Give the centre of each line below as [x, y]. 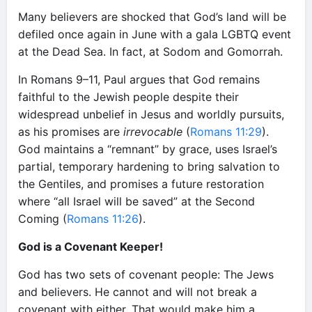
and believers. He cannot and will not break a [138, 292]
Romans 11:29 [226, 132]
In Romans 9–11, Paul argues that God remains [139, 79]
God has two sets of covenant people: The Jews [146, 274]
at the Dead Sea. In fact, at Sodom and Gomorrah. [150, 52]
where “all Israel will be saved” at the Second [136, 201]
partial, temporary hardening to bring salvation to [149, 166]
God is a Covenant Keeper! [91, 247]
